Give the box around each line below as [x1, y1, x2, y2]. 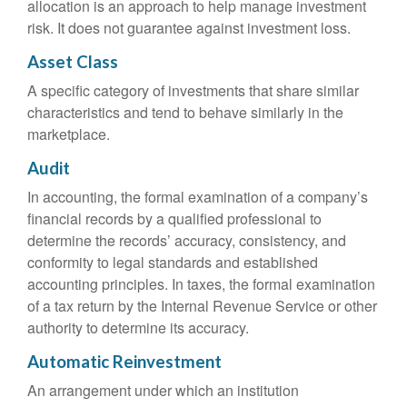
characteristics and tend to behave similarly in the [27, 102, 343, 123]
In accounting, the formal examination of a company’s [27, 186, 368, 207]
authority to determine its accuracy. [27, 317, 249, 338]
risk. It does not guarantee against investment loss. [27, 17, 351, 38]
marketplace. [27, 124, 110, 144]
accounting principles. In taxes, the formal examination [27, 273, 375, 294]
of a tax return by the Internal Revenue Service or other [27, 295, 377, 316]
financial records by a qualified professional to [27, 208, 322, 229]
